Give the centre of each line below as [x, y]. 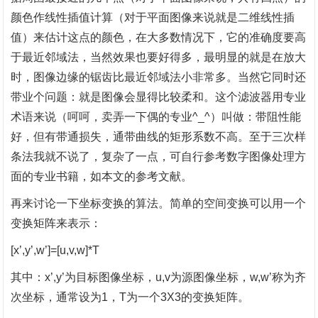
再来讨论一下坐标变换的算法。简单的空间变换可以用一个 [159, 203]
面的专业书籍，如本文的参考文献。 [102, 176]
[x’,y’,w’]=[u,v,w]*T [55, 250]
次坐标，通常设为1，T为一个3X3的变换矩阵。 [130, 297]
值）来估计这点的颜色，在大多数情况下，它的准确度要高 [159, 37]
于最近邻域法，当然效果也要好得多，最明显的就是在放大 [159, 57]
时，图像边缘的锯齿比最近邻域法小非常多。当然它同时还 [159, 77]
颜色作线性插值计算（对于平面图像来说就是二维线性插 [153, 17]
